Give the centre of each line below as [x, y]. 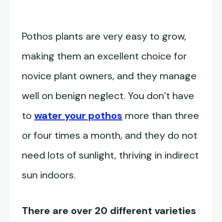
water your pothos [78, 116]
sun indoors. [49, 175]
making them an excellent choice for [104, 56]
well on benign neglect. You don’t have [108, 96]
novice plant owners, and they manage [109, 76]
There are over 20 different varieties [109, 211]
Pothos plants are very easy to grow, [104, 36]
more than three [161, 116]
